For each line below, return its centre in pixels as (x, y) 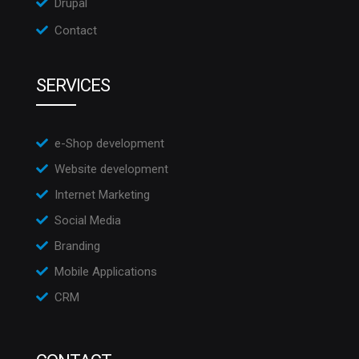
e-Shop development (109, 144)
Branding (77, 246)
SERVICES (73, 86)
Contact (76, 31)
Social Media (88, 221)
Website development (111, 169)
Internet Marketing (102, 195)
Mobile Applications (106, 272)
